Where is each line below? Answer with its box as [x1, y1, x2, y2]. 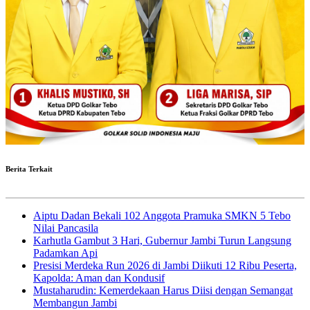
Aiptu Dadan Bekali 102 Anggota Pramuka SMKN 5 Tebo [33, 209, 291, 221]
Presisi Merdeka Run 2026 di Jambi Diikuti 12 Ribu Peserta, [33, 259, 297, 271]
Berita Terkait [6, 164, 53, 173]
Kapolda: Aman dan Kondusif [33, 271, 165, 284]
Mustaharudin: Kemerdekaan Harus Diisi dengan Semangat [33, 284, 293, 296]
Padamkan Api [33, 246, 98, 259]
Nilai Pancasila [33, 221, 98, 234]
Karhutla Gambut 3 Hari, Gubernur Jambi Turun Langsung [33, 234, 291, 246]
